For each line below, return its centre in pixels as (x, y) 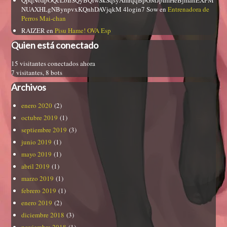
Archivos (29, 87)
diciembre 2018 (43, 215)
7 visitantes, (28, 73)
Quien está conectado (55, 45)
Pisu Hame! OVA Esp (83, 31)
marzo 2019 (38, 179)
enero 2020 (37, 106)
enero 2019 (37, 203)
